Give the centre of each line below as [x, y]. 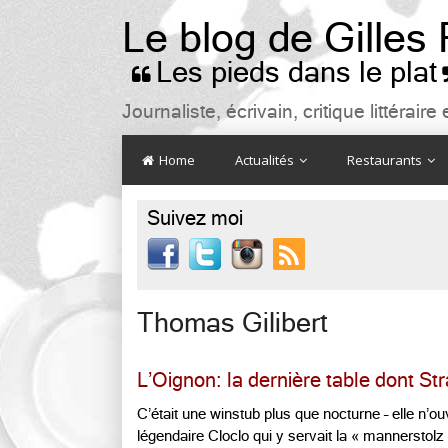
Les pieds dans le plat [296, 72]
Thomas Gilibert [232, 323]
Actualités [266, 160]
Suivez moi [195, 218]
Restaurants [386, 160]
